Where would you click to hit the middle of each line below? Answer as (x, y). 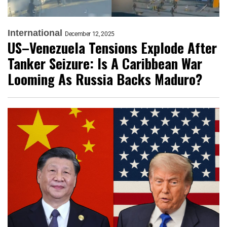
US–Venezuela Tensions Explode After (112, 47)
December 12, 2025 (90, 34)
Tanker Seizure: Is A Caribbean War (105, 63)
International (35, 33)
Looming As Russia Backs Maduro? (105, 79)
